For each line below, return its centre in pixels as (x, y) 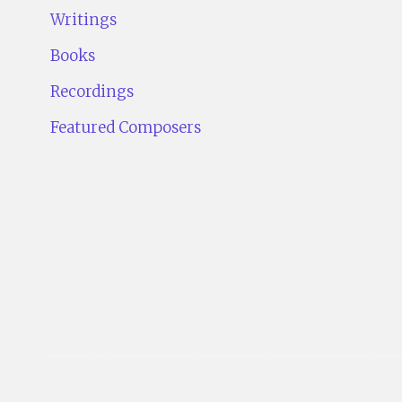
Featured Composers (126, 128)
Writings (83, 20)
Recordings (92, 92)
